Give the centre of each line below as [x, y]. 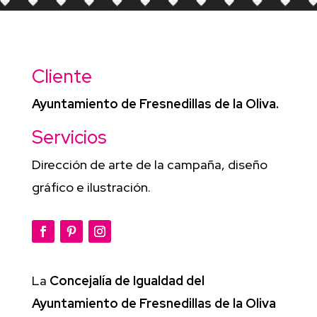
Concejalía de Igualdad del [127, 280]
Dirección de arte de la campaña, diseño [149, 164]
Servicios [69, 137]
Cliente [62, 76]
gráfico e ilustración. [91, 187]
